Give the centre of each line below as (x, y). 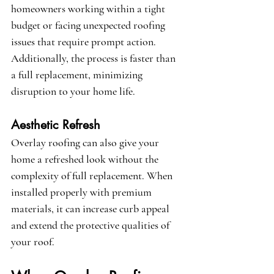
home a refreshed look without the (86, 159)
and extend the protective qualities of (91, 225)
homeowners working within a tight (89, 9)
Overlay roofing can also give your (86, 143)
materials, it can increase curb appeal (91, 209)
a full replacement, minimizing (78, 75)
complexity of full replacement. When (93, 176)
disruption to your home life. (73, 91)
